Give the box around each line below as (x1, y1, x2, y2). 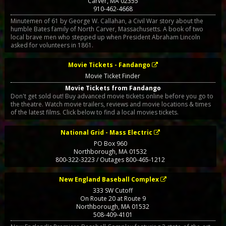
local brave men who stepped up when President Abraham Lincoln (10, 33, 200, 42)
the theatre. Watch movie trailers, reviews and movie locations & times (10, 100, 45, 109)
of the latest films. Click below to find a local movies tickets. (62, 108, 179, 117)
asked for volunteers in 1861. (10, 41, 93, 50)
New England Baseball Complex (59, 175, 159, 184)
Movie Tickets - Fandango (68, 61, 150, 70)
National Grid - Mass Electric (61, 128, 153, 137)
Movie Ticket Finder (85, 72, 141, 81)
